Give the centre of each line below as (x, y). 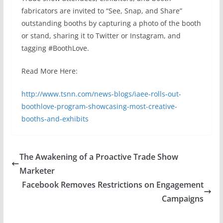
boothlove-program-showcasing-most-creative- (99, 107)
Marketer (37, 171)
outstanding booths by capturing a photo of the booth (111, 23)
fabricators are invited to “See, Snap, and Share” (102, 11)
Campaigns (183, 199)
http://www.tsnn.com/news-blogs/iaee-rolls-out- (101, 94)
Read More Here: (49, 71)
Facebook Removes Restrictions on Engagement (113, 185)
